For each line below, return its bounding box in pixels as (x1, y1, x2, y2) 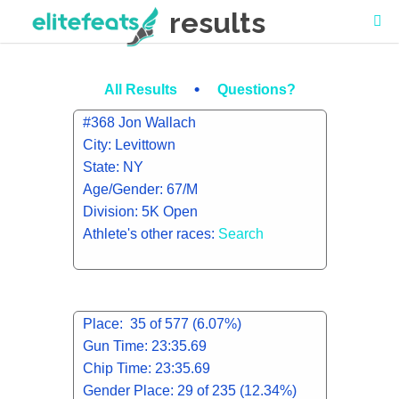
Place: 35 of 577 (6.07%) (82, 316, 241, 331)
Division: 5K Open (82, 204, 198, 219)
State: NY (82, 159, 143, 175)
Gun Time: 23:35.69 (82, 338, 207, 354)
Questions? (216, 82, 296, 97)
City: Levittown (82, 137, 175, 152)
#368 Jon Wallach (82, 115, 196, 130)
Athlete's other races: (82, 226, 218, 241)
